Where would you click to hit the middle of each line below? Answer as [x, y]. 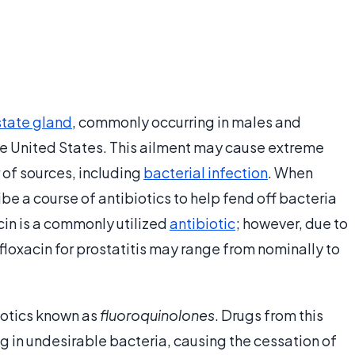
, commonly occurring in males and [187, 122]
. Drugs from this [269, 315]
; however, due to [292, 223]
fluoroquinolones [157, 315]
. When [290, 173]
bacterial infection [206, 173]
